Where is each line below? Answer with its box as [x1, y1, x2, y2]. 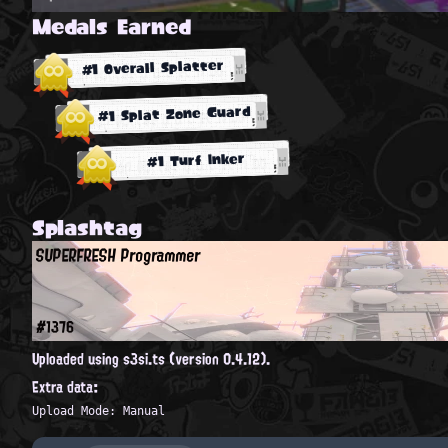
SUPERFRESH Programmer [34, 238, 203, 271]
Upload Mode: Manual [32, 403, 165, 418]
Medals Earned [32, 5, 191, 46]
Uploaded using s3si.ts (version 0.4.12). [32, 344, 270, 373]
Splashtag [32, 206, 142, 247]
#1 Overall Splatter [80, 51, 225, 83]
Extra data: [32, 372, 99, 401]
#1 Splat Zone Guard [97, 97, 252, 129]
